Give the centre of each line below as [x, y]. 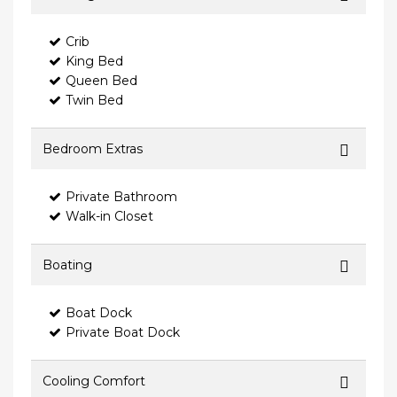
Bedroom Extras [93, 149]
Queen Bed [101, 81]
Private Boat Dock [123, 333]
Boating [67, 265]
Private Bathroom [121, 197]
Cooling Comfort [94, 381]
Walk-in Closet [109, 217]
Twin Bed [94, 101]
